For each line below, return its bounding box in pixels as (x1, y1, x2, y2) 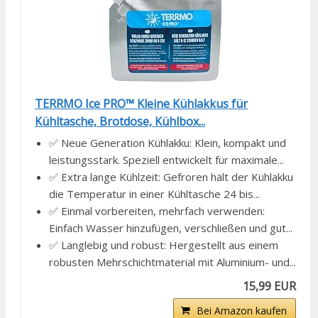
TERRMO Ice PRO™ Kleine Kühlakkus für (35, 96, 248, 112)
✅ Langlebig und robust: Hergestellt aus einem (49, 238, 278, 253)
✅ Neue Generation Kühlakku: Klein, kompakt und (49, 136, 286, 150)
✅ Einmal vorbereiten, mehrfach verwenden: (49, 204, 265, 219)
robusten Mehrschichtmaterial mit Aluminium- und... (49, 255, 296, 270)
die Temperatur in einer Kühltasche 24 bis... (49, 187, 260, 202)
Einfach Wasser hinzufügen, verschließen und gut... (49, 221, 292, 236)
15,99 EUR (243, 278, 297, 295)
